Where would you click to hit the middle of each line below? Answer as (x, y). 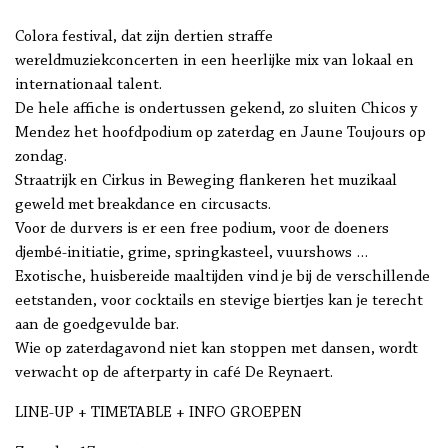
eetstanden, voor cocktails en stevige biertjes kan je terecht (219, 301)
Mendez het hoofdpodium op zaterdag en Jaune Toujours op (220, 133)
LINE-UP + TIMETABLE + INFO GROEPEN (158, 413)
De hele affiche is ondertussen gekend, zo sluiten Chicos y (216, 109)
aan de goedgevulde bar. (97, 325)
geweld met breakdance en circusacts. (143, 205)
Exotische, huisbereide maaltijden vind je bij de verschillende (222, 277)
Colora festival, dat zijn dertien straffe (144, 37)
